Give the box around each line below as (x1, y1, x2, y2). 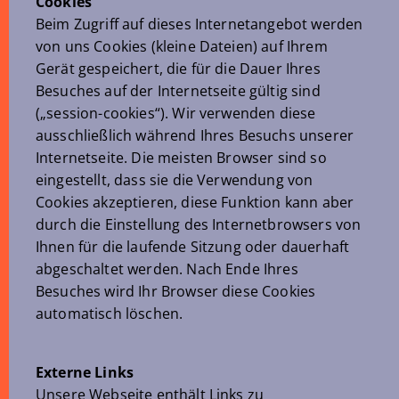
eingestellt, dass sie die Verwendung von (36, 170, 313, 190)
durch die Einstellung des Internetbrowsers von (36, 215, 362, 234)
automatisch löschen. (36, 304, 183, 323)
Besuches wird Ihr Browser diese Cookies (36, 281, 316, 301)
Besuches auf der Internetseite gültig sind (36, 81, 321, 101)
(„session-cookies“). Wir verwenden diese (36, 103, 316, 123)
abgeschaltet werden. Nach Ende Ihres (36, 259, 298, 279)
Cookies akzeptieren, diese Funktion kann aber (36, 192, 354, 212)
